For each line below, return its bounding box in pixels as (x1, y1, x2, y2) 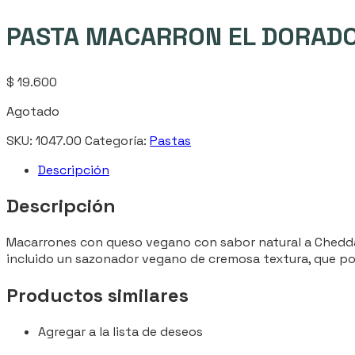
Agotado (6, 102, 59, 120)
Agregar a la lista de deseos (38, 323, 203, 341)
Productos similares (6, 283, 189, 308)
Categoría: (85, 132, 150, 149)
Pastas (150, 132, 191, 149)
